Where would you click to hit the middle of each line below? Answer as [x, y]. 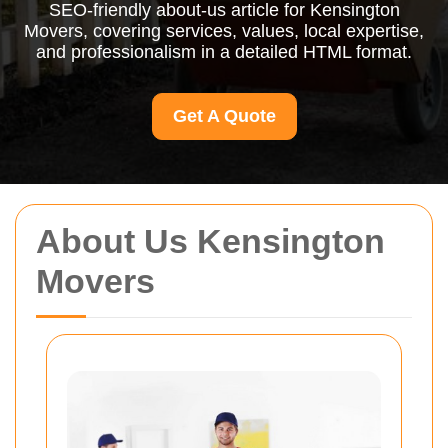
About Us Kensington [210, 241]
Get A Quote [224, 116]
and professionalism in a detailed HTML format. [224, 52]
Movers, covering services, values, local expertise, [224, 31]
